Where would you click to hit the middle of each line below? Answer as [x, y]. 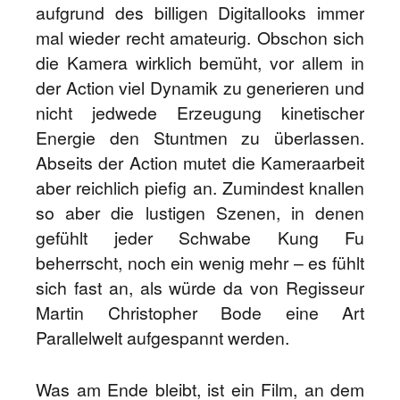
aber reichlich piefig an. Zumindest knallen [200, 187]
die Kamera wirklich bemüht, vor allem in [200, 62]
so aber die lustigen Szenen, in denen [200, 212]
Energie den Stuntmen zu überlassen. [200, 137]
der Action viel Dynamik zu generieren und [200, 87]
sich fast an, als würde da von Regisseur [200, 287]
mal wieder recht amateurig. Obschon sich [200, 37]
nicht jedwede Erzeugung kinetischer [200, 112]
